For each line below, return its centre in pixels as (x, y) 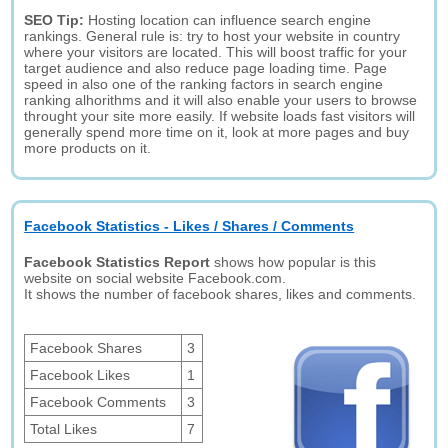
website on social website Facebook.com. (155, 278)
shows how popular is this (293, 262)
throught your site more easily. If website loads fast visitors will (220, 116)
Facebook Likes (80, 375)
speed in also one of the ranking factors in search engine (204, 84)
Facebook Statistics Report (117, 262)
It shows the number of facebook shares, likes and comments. (220, 294)
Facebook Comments (98, 402)
